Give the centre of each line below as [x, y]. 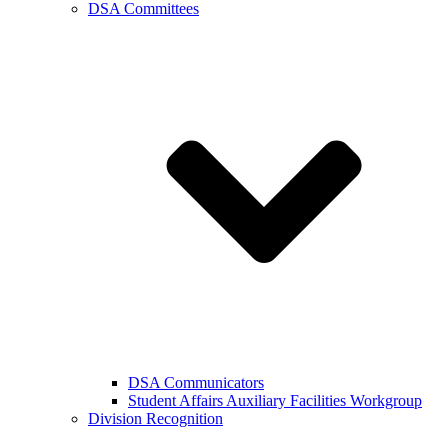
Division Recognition [155, 418]
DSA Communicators [196, 382]
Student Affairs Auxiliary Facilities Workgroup [275, 400]
